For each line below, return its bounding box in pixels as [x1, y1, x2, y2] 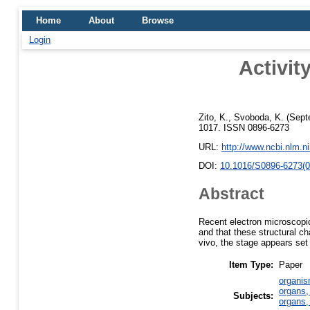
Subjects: [233, 291, 273, 302]
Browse [142, 15, 174, 26]
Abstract [199, 184, 264, 203]
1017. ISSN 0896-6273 [199, 122, 289, 133]
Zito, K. [199, 111, 228, 122]
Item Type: [229, 259, 273, 271]
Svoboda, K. [234, 111, 284, 122]
